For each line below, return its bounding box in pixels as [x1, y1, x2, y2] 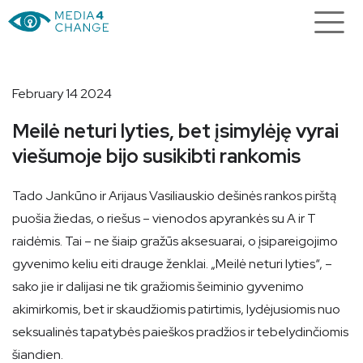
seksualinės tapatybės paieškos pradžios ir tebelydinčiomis [12, 323, 348, 340]
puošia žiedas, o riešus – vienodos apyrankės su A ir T [12, 210, 316, 227]
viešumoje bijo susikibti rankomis [12, 143, 301, 169]
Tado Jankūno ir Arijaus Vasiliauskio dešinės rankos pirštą [12, 187, 336, 204]
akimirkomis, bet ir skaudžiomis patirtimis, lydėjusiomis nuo [12, 301, 340, 318]
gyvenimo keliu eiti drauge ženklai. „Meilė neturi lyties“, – [12, 255, 332, 272]
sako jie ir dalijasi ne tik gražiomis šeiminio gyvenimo [12, 278, 304, 295]
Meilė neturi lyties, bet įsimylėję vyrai [12, 118, 339, 143]
